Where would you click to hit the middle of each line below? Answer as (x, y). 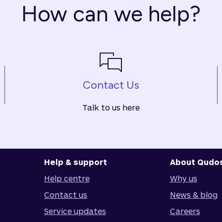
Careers (185, 211)
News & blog (194, 194)
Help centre (67, 178)
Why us (183, 178)
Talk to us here (111, 107)
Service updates (75, 211)
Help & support (76, 162)
